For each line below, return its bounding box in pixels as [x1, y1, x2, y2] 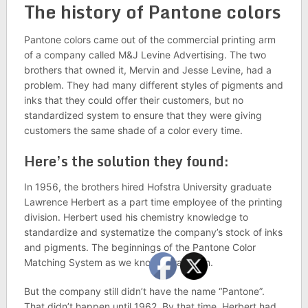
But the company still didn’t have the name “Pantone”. [23, 285, 265, 297]
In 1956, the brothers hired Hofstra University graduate [23, 181, 272, 192]
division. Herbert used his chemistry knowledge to [23, 211, 248, 223]
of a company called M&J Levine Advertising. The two [23, 49, 266, 60]
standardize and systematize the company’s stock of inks [23, 226, 283, 238]
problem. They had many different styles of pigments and [23, 79, 283, 91]
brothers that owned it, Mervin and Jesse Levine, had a [23, 64, 272, 76]
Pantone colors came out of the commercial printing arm [23, 34, 276, 45]
